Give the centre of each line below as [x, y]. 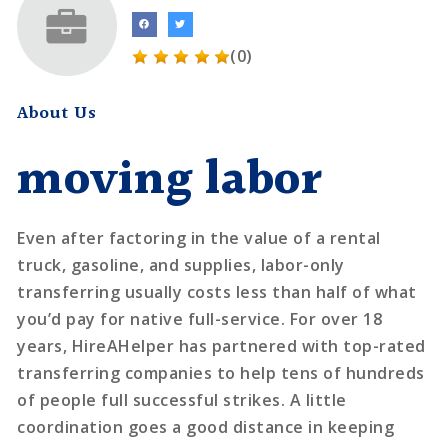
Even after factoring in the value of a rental [199, 237]
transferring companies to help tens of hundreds [221, 372]
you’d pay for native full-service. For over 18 [200, 318]
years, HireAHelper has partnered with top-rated [221, 345]
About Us [57, 113]
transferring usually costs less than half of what [217, 291]
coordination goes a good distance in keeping [206, 426]
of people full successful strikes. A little [182, 399]
